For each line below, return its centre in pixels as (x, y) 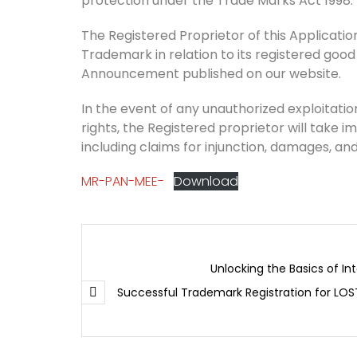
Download (206, 181)
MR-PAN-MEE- (123, 181)
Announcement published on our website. (211, 74)
